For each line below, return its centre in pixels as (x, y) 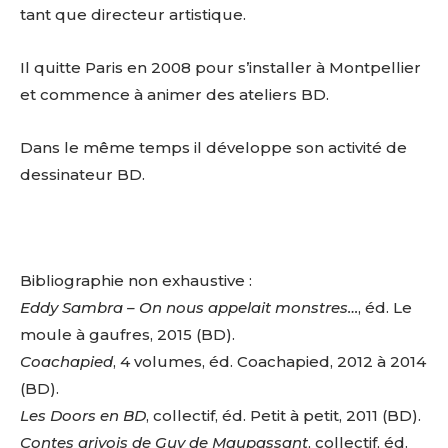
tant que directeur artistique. (133, 15)
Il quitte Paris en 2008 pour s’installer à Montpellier (220, 68)
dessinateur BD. (82, 175)
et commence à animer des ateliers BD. (174, 95)
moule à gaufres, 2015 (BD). (127, 335)
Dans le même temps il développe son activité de (213, 148)
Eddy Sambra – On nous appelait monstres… (189, 308)
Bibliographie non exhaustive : (136, 281)
